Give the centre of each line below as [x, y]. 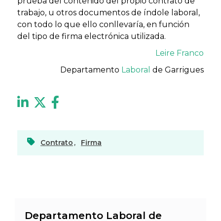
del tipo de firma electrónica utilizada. [92, 36]
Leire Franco [180, 53]
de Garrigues [177, 70]
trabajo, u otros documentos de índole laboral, [109, 12]
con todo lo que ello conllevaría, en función [103, 24]
